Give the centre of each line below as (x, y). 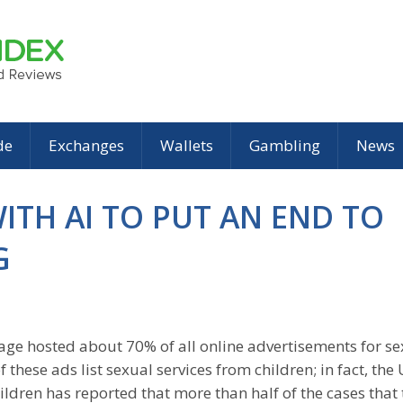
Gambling (285, 145)
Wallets (187, 145)
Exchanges (86, 145)
